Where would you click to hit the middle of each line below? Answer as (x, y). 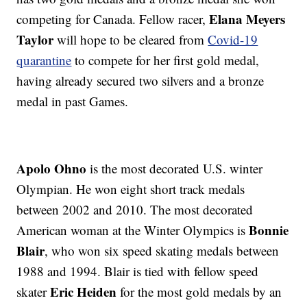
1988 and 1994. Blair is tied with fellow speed (138, 271)
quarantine (44, 60)
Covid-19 (233, 40)
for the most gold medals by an (199, 292)
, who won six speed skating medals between (162, 251)
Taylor (35, 40)
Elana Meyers (247, 19)
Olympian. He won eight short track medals (131, 189)
